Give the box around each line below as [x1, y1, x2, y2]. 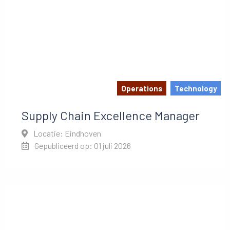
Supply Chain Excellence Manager [22, 107, 200, 123]
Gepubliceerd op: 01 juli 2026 [33, 140, 131, 150]
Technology [175, 83, 217, 93]
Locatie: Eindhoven [32, 128, 101, 138]
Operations [121, 83, 162, 93]
